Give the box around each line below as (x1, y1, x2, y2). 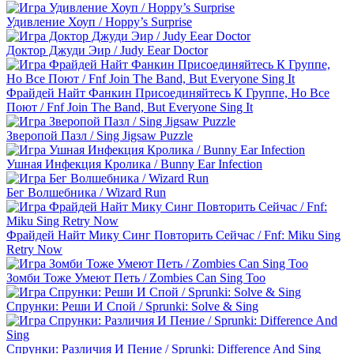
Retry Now (6, 243, 62, 257)
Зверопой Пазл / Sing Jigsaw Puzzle (6, 129, 193, 143)
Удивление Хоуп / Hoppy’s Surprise (6, 15, 192, 29)
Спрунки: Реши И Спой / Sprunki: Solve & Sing (6, 299, 258, 314)
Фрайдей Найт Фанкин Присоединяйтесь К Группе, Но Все (6, 86, 330, 100)
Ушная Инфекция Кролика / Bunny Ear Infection (6, 157, 262, 171)
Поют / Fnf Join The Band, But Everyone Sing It (6, 100, 253, 115)
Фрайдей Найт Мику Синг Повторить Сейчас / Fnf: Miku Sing (6, 228, 341, 243)
